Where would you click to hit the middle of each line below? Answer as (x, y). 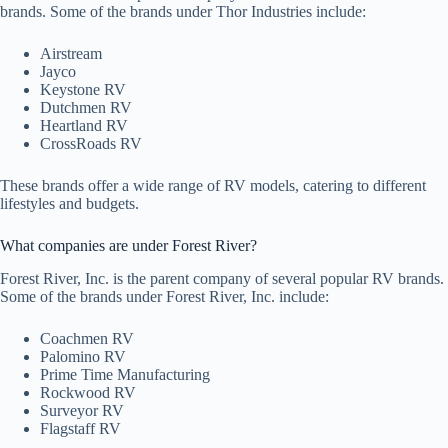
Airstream (71, 54)
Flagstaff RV (80, 428)
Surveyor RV (82, 410)
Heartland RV (84, 126)
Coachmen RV (87, 338)
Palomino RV (83, 356)
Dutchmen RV (86, 108)
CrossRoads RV (91, 144)
